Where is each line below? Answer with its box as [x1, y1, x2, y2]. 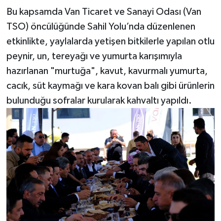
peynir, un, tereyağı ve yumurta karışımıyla [6, 51, 182, 62]
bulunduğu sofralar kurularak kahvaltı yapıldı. [6, 96, 192, 106]
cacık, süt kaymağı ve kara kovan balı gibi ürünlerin [6, 81, 215, 91]
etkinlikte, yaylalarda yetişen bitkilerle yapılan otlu [6, 37, 215, 47]
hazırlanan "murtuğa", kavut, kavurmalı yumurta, [6, 66, 208, 76]
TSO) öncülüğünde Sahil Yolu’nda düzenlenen [6, 22, 195, 32]
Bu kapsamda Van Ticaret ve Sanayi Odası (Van [6, 7, 201, 17]
